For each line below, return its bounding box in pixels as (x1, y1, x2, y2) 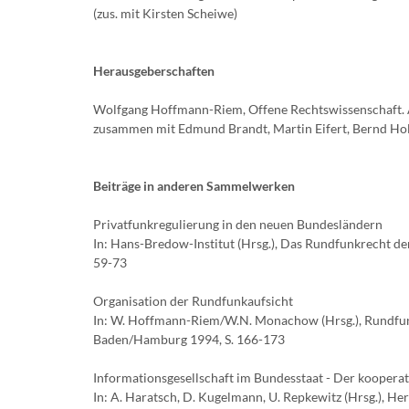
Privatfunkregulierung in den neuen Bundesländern (93, 216, 383, 232)
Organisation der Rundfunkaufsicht (93, 293, 293, 309)
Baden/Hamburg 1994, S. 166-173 (93, 331, 285, 347)
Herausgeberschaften (93, 63, 215, 79)
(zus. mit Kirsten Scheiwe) (93, 5, 237, 21)
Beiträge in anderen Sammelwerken (93, 178, 295, 194)
